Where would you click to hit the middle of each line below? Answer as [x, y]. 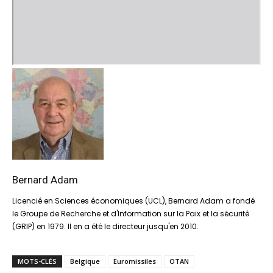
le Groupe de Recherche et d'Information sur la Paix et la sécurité [131, 213]
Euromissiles [135, 261]
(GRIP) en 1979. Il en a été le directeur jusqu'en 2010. [105, 226]
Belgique [85, 261]
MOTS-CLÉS [37, 261]
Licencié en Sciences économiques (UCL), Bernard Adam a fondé [133, 200]
